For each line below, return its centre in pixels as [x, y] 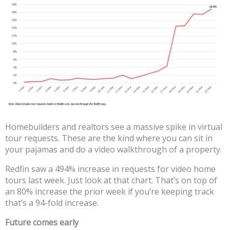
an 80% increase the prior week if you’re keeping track [110, 191]
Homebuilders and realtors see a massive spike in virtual [114, 127]
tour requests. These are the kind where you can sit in [109, 138]
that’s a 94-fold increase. [52, 203]
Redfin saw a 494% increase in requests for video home [110, 169]
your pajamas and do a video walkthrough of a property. [113, 149]
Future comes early [42, 222]
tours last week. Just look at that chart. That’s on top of [111, 180]
